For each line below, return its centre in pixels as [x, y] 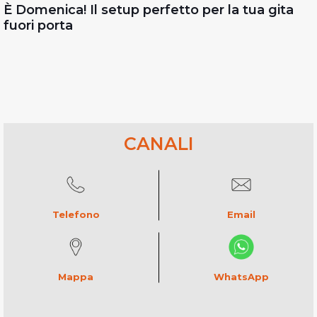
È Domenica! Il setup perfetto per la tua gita [149, 10]
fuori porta [38, 25]
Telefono [76, 214]
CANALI [158, 143]
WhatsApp [241, 276]
